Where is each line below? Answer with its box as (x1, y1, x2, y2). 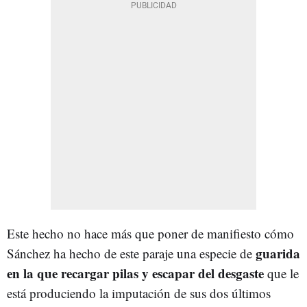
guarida (256, 243, 300, 262)
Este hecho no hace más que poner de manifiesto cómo (7, 224, 294, 242)
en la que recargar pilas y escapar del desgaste (7, 263, 264, 282)
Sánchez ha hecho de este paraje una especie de (7, 244, 256, 262)
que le (264, 264, 299, 282)
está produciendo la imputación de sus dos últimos (7, 284, 271, 302)
